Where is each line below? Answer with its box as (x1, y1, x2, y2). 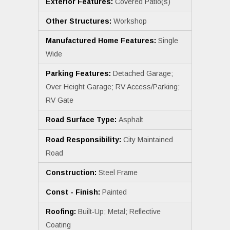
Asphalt (119, 116, 143, 124)
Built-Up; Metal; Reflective (78, 207, 161, 216)
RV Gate (46, 96, 73, 105)
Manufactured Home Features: (46, 36, 158, 45)
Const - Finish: (46, 188, 102, 196)
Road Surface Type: (46, 116, 119, 124)
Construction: (46, 168, 99, 177)
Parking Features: (46, 69, 113, 78)
